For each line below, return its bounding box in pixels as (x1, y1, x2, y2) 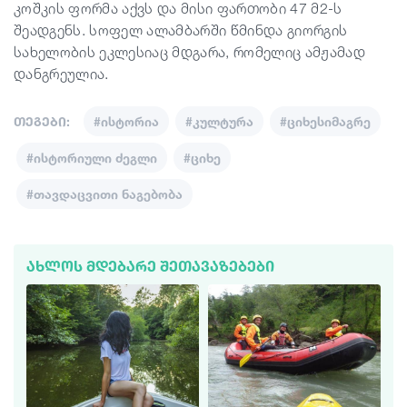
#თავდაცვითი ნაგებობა (26, 186, 183, 202)
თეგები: (14, 114, 70, 129)
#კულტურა (185, 114, 253, 129)
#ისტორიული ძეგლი (26, 150, 157, 165)
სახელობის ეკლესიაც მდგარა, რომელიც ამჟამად (14, 43, 365, 61)
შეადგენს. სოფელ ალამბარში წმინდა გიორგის (14, 21, 348, 39)
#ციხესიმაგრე (280, 114, 371, 129)
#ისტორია (94, 114, 159, 129)
